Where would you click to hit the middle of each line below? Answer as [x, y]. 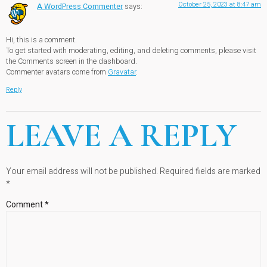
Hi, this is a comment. [41, 40]
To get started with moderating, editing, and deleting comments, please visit [131, 51]
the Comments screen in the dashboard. [72, 62]
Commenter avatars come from [57, 72]
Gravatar [122, 72]
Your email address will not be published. [82, 171]
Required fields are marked [210, 171]
